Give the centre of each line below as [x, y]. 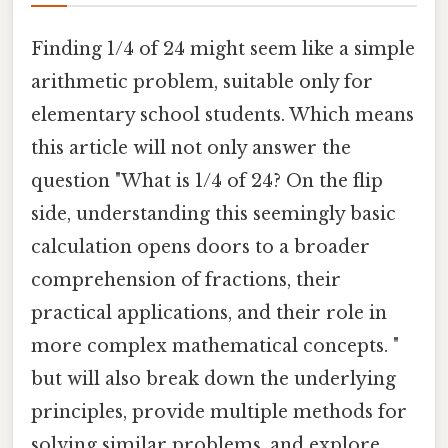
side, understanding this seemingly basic [213, 213]
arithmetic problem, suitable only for [202, 81]
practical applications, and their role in [209, 312]
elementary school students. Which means [222, 114]
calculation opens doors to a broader [200, 246]
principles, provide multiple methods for [219, 411]
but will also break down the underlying [213, 378]
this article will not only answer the [191, 147]
